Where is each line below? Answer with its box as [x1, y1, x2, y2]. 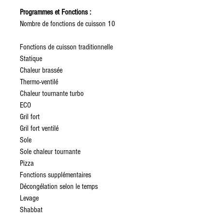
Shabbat [20, 205, 43, 214]
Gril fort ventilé [20, 124, 59, 133]
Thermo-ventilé [20, 77, 58, 86]
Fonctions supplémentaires [20, 170, 91, 179]
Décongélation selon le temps [20, 182, 98, 191]
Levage [20, 194, 39, 202]
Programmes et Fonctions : [20, 8, 91, 16]
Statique [20, 54, 42, 63]
